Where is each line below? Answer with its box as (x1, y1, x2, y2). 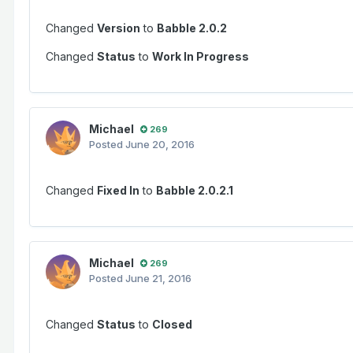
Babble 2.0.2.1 (156, 184, 233, 198)
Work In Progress (152, 50, 249, 64)
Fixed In (97, 184, 139, 198)
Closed (152, 318, 192, 332)
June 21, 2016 (125, 272, 191, 285)
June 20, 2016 (125, 138, 195, 151)
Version (97, 21, 140, 35)
